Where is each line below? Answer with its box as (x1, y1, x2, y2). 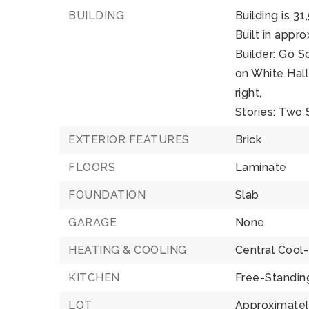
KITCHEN (68, 271, 120, 284)
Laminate (235, 161, 287, 174)
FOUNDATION (68, 188, 146, 201)
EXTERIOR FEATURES (68, 133, 190, 146)
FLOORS (68, 161, 115, 174)
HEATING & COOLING (68, 243, 187, 257)
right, (235, 86, 262, 99)
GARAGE (68, 216, 117, 229)
